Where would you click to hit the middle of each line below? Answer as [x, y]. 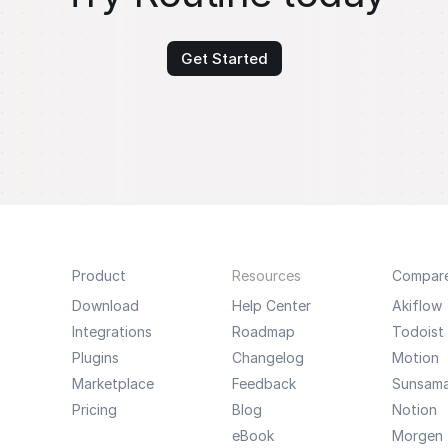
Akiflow [416, 305]
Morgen [417, 435]
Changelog [267, 357]
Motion [415, 357]
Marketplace [112, 383]
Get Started [224, 58]
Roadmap [263, 331]
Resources [266, 275]
